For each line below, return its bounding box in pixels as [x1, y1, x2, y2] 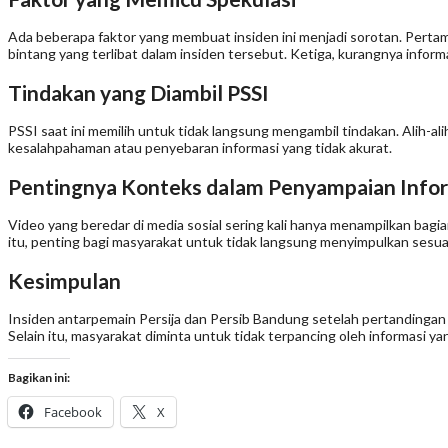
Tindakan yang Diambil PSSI [8, 79, 269, 105]
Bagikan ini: [8, 369, 70, 385]
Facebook [44, 402, 102, 421]
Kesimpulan [8, 267, 121, 293]
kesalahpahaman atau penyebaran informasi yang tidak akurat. [8, 139, 392, 157]
